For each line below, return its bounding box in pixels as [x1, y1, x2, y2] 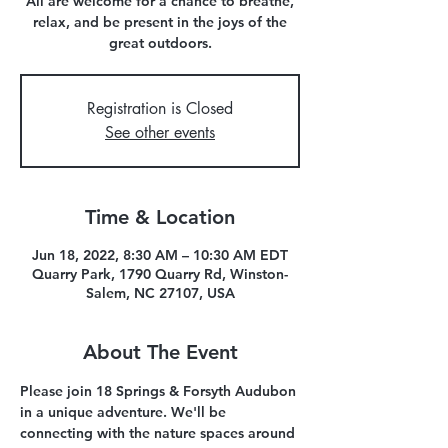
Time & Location [85, 205, 235, 229]
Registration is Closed [87, 98, 233, 119]
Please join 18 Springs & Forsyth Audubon [20, 382, 300, 400]
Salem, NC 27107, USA [85, 284, 235, 302]
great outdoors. [108, 34, 212, 52]
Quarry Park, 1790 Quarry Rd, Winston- [32, 265, 288, 283]
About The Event [82, 340, 238, 364]
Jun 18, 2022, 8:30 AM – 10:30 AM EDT [32, 246, 288, 264]
